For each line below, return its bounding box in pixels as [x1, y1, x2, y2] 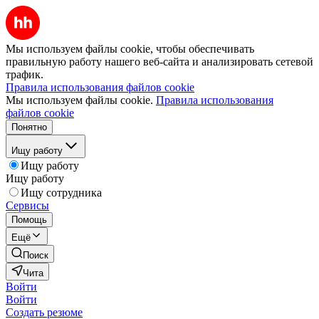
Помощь [11, 214, 47, 225]
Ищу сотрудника [21, 187, 102, 199]
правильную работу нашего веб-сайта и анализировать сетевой [6, 56, 313, 68]
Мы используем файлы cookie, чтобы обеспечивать [6, 43, 254, 55]
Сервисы [6, 199, 49, 211]
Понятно [11, 122, 47, 132]
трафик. [6, 68, 43, 80]
